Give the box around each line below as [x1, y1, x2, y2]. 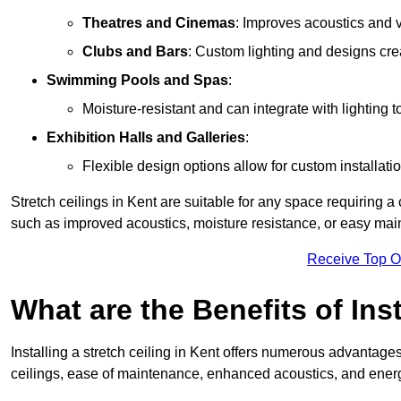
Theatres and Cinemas [82, 15, 235, 31]
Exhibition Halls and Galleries [47, 130, 245, 146]
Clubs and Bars [82, 44, 188, 60]
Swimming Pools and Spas [47, 73, 228, 89]
